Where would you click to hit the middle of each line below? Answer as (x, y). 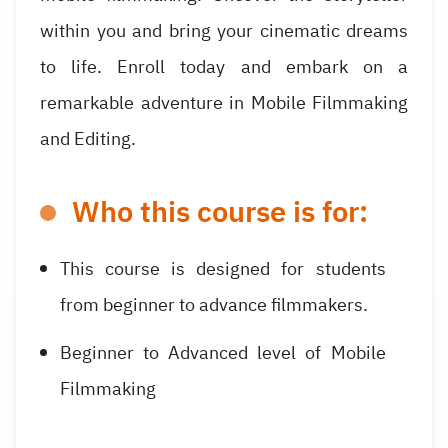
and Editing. (88, 139)
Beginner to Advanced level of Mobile (223, 352)
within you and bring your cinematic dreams (224, 31)
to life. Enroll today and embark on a (224, 67)
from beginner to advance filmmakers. (214, 305)
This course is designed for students (223, 269)
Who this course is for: (220, 213)
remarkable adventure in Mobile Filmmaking (224, 103)
